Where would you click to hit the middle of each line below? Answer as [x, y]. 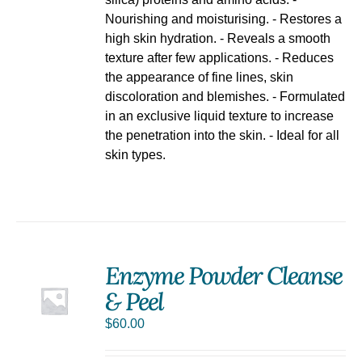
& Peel [135, 302]
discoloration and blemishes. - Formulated [225, 96]
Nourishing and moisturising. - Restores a [224, 19]
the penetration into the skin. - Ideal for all [223, 135]
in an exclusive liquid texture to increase [220, 116]
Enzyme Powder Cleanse [224, 276]
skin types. [136, 154]
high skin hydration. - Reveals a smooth [218, 38]
